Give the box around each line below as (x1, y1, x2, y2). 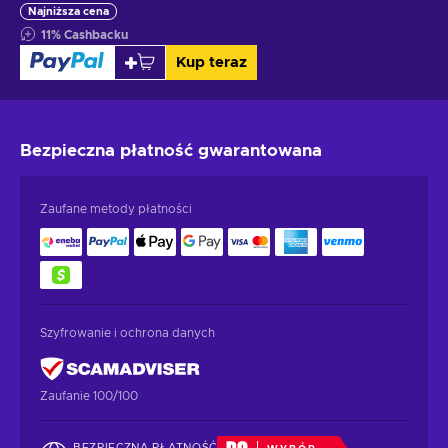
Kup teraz (175, 54, 247, 70)
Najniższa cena (28, 5, 109, 17)
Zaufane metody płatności (40, 202, 192, 215)
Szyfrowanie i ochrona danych (40, 326, 215, 339)
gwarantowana (198, 141, 322, 159)
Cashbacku (64, 28, 128, 41)
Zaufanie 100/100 (40, 389, 138, 402)
